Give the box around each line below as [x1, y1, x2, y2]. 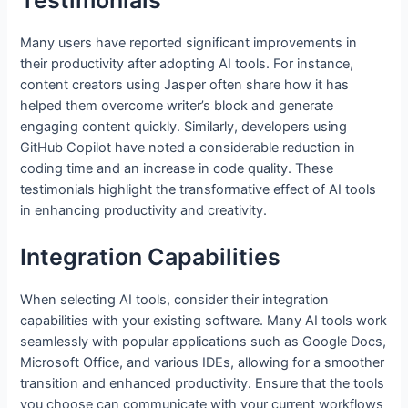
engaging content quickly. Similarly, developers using [20, 118, 348, 136]
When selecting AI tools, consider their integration [20, 291, 330, 308]
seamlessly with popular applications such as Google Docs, [20, 332, 387, 350]
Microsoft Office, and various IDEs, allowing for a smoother [20, 353, 385, 371]
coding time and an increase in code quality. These [20, 160, 334, 178]
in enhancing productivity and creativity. [20, 202, 268, 219]
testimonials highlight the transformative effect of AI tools [20, 181, 377, 199]
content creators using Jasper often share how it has [20, 76, 350, 94]
